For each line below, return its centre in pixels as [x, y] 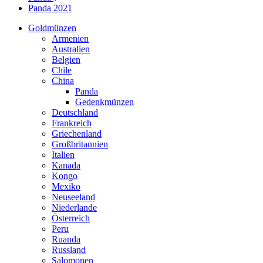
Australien [71, 49]
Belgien [66, 60]
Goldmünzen [52, 28]
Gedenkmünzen [104, 102]
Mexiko [66, 186]
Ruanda [66, 239]
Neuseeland [73, 197]
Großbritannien [80, 144]
